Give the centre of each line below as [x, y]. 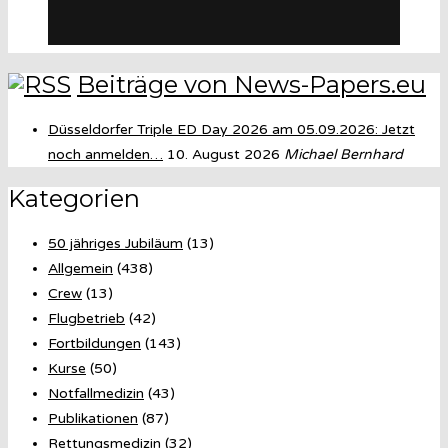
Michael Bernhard [343, 155]
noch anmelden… [105, 155]
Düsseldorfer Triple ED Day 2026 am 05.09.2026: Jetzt [231, 130]
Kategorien [74, 199]
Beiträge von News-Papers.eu [251, 85]
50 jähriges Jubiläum [115, 243]
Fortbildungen [94, 343]
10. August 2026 [223, 155]
